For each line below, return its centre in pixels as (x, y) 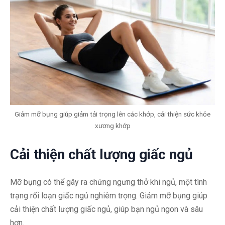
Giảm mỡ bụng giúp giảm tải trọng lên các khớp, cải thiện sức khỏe (113, 114)
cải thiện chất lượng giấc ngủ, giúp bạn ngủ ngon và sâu (106, 209)
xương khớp (113, 126)
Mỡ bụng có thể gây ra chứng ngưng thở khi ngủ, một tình (108, 182)
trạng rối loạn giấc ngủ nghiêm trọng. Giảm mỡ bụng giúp (109, 196)
